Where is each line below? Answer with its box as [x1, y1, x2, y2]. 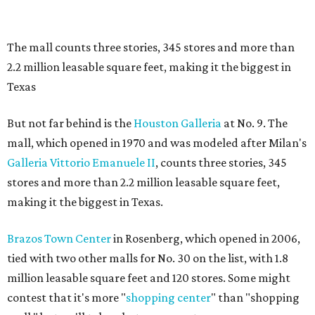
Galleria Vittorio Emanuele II [7, 155, 155, 169]
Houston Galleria [134, 116, 221, 130]
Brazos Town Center [7, 231, 111, 245]
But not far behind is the [7, 116, 134, 130]
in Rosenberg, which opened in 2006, [111, 231, 300, 245]
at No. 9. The [221, 116, 288, 130]
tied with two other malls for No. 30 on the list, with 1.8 [7, 251, 288, 265]
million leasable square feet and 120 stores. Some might [7, 271, 290, 285]
